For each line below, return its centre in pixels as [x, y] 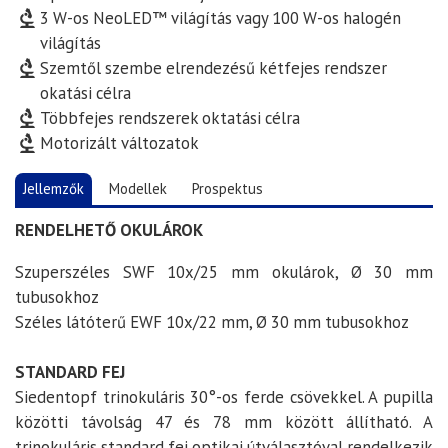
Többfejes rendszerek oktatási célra [170, 118]
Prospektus [227, 189]
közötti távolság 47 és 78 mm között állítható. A [224, 421]
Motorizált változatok [120, 143]
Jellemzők [53, 189]
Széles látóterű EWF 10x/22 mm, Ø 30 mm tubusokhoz [212, 321]
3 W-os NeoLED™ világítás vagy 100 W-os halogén [221, 18]
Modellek [138, 189]
